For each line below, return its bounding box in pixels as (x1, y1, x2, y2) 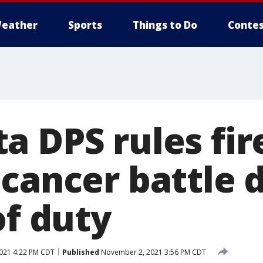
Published (62, 247, 99, 257)
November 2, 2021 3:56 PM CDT (99, 247, 206, 257)
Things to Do (133, 18, 197, 32)
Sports (68, 18, 102, 32)
